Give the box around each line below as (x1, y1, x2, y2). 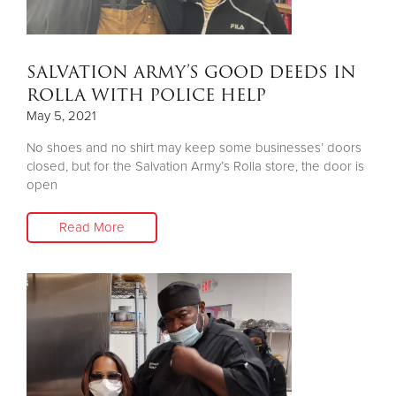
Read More (59, 219, 125, 235)
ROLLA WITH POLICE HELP (27, 82, 266, 108)
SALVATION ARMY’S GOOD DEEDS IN (27, 59, 356, 85)
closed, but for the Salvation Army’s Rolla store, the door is (27, 158, 364, 174)
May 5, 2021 (27, 108, 96, 124)
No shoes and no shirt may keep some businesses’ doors (27, 140, 362, 156)
